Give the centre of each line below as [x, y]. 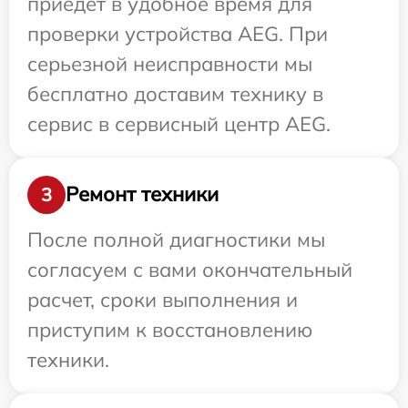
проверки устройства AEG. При [178, 33]
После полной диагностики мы [176, 239]
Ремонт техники [142, 194]
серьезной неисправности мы [170, 63]
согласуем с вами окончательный [190, 269]
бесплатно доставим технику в [175, 93]
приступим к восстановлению [170, 329]
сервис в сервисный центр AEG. [179, 123]
